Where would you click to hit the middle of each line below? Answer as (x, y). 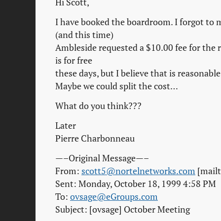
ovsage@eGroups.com (114, 197)
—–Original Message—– (102, 158)
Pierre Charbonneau (95, 139)
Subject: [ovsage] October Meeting (123, 210)
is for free (74, 61)
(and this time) (84, 35)
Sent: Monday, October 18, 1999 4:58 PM (136, 184)
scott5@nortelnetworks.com (138, 171)
